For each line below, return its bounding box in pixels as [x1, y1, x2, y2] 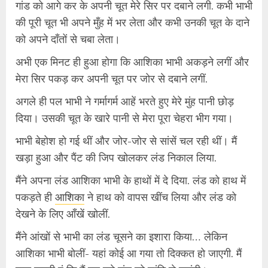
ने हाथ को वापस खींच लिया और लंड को [84, 189, 236, 204]
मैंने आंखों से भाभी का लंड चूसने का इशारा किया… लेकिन [16, 229, 227, 243]
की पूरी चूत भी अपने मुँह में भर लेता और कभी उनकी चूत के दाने [16, 14, 249, 29]
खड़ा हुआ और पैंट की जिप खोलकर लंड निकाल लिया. [16, 150, 217, 165]
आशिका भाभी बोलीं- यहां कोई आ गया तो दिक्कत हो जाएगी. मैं [16, 245, 242, 260]
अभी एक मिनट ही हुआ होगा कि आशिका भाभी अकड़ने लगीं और [16, 54, 249, 69]
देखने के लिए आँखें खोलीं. [16, 206, 110, 221]
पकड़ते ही [16, 189, 55, 204]
